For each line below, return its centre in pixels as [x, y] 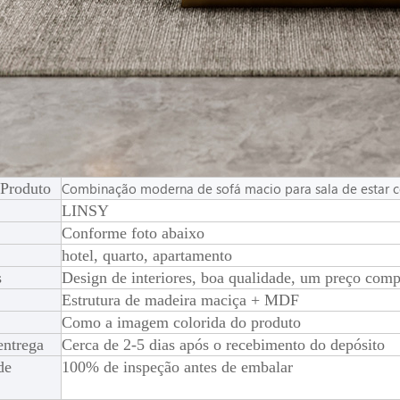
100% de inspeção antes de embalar [177, 367]
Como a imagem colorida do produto [181, 322]
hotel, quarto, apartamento [146, 255]
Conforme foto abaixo [133, 233]
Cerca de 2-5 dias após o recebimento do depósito [223, 344]
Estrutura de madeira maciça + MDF [180, 300]
